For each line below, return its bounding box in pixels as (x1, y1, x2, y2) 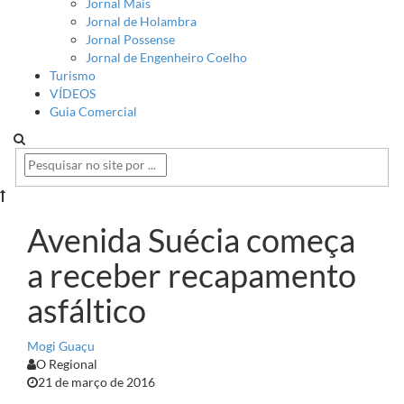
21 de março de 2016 (38, 374, 155, 390)
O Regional (36, 356, 97, 372)
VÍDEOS (50, 85, 96, 101)
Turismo (50, 67, 96, 83)
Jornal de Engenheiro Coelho (86, 49, 247, 65)
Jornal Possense (86, 31, 175, 47)
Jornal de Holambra (86, 13, 197, 29)
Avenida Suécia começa (27, 220, 355, 261)
